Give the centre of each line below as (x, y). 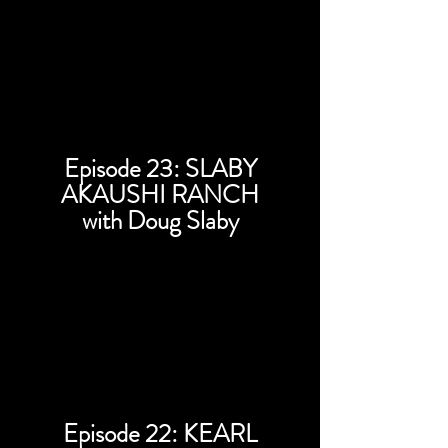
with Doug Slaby (160, 221)
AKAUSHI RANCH (160, 195)
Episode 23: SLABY (160, 169)
